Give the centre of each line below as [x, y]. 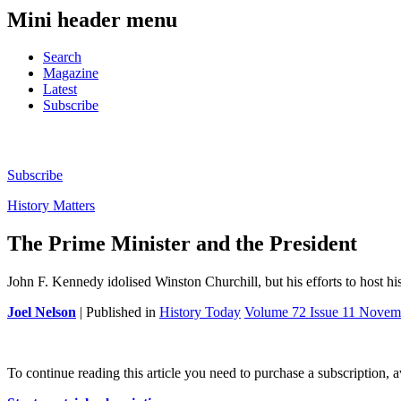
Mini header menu [92, 19]
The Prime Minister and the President [182, 244]
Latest [60, 90]
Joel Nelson [42, 312]
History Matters [51, 206]
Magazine [71, 73]
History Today [200, 312]
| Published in [118, 312]
